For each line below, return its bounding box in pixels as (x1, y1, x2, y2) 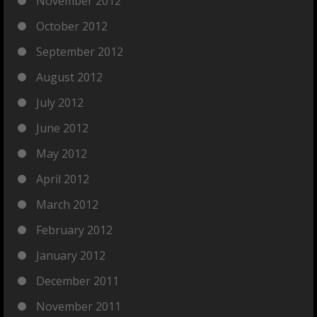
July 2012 (36, 95, 83, 110)
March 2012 (36, 197, 98, 212)
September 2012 (36, 44, 123, 59)
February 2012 (36, 222, 113, 238)
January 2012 (36, 248, 105, 263)
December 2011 (36, 273, 119, 289)
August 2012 (36, 69, 103, 85)
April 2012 (36, 171, 89, 187)
